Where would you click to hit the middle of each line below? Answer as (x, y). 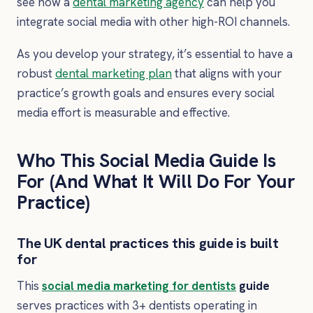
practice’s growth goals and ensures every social (146, 93)
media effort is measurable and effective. (123, 112)
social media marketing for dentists (139, 285)
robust (36, 73)
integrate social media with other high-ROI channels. (153, 21)
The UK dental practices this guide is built (148, 243)
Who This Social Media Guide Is (146, 160)
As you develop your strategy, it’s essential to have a (155, 53)
